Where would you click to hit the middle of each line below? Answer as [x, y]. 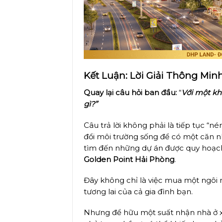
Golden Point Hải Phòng [129, 159]
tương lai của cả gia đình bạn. [139, 192]
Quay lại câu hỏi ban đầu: [131, 93]
